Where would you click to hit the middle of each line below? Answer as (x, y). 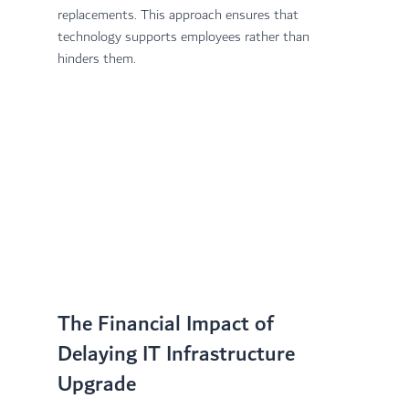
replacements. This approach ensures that (179, 15)
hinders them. (96, 58)
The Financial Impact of (168, 325)
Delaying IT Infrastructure (178, 355)
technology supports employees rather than (185, 37)
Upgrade (96, 385)
